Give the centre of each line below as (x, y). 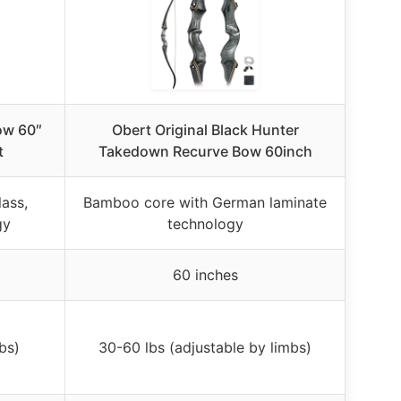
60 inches (205, 274)
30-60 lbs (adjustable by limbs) (205, 347)
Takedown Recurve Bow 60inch (205, 151)
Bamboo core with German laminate (205, 202)
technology (205, 223)
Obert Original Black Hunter (205, 129)
